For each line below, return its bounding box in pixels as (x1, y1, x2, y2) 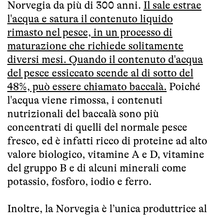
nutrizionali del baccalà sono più (7, 107, 159, 120)
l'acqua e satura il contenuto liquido (7, 12, 173, 25)
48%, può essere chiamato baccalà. (7, 80, 167, 93)
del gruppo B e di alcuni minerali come (7, 161, 186, 174)
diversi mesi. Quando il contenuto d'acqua (7, 53, 203, 65)
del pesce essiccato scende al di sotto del (7, 66, 193, 79)
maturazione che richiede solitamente (7, 39, 184, 52)
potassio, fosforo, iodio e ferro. (7, 175, 152, 187)
